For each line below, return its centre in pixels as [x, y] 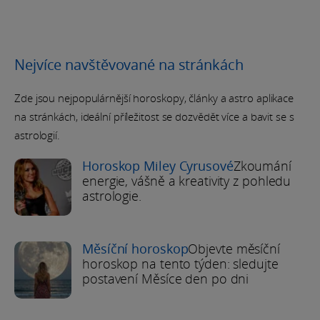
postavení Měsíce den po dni [166, 279]
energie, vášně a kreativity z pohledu [187, 181]
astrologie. [112, 196]
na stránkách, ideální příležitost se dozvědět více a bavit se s [154, 117]
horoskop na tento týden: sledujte [180, 264]
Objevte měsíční [234, 249]
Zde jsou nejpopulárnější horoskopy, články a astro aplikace [154, 98]
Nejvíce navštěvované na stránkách [129, 65]
